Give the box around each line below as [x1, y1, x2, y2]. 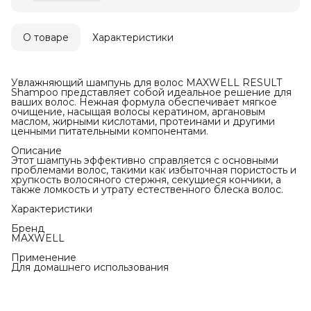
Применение [11, 251, 76, 264]
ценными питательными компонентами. [11, 125, 208, 138]
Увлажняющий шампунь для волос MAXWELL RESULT [11, 76, 282, 90]
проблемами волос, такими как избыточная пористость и [11, 164, 296, 177]
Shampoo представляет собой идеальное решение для [11, 86, 292, 99]
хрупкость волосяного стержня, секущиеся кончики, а [11, 174, 281, 187]
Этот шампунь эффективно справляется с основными [11, 154, 278, 167]
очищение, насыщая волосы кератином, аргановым [11, 106, 265, 119]
